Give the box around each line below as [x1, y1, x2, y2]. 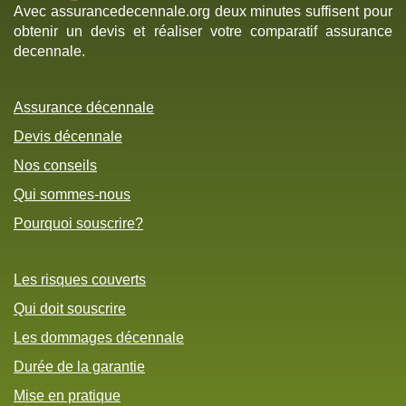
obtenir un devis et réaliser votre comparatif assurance [14, 24, 392, 40]
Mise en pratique [14, 388, 121, 404]
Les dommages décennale [14, 330, 184, 346]
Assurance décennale [14, 100, 154, 116]
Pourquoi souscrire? [14, 216, 143, 232]
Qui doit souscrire [14, 301, 126, 317]
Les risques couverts [14, 272, 146, 288]
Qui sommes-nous [14, 187, 130, 203]
